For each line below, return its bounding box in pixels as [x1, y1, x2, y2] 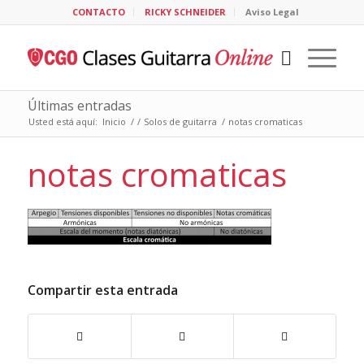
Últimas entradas [27, 97, 132, 115]
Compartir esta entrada [27, 280, 178, 299]
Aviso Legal [245, 6, 300, 18]
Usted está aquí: [28, 115, 97, 128]
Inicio [102, 115, 126, 128]
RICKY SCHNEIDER [145, 6, 227, 18]
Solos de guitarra [143, 115, 217, 128]
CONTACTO [72, 6, 126, 18]
